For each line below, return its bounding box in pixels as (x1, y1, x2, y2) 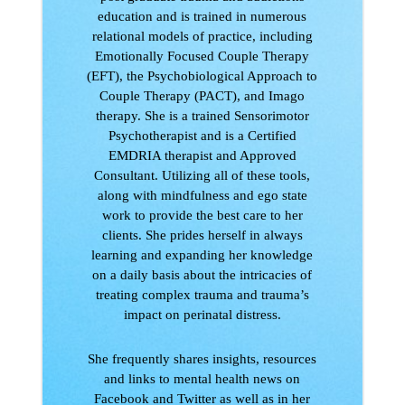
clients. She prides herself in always (101, 228, 303, 242)
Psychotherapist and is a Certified (108, 128, 297, 143)
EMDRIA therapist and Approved (108, 148, 297, 163)
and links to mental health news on (104, 372, 301, 386)
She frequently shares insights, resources (88, 352, 317, 366)
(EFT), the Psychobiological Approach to (87, 69, 318, 83)
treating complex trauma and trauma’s (95, 287, 309, 302)
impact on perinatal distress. (123, 307, 281, 322)
